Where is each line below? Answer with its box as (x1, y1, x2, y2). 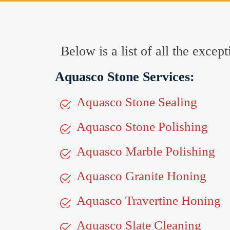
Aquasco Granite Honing (76, 169, 206, 183)
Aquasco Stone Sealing (76, 95, 197, 109)
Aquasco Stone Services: (55, 69, 195, 84)
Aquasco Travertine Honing (76, 194, 221, 207)
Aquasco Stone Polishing (76, 120, 208, 133)
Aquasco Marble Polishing (76, 144, 215, 158)
